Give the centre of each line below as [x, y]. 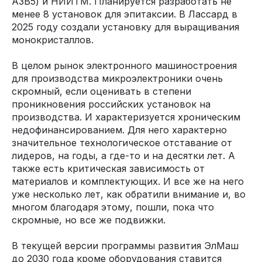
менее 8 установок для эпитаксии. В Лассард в [125, 14]
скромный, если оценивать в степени [101, 91]
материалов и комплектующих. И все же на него [128, 181]
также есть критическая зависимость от [108, 168]
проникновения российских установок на [111, 104]
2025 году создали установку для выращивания [125, 27]
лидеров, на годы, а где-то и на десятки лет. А [123, 156]
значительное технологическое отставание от [122, 143]
